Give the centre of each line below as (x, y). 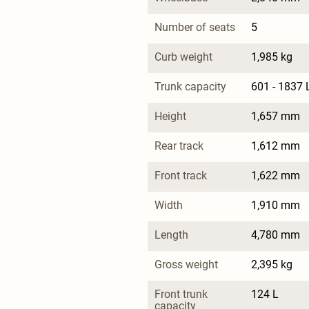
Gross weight (186, 264)
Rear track (179, 146)
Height (170, 116)
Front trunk (182, 294)
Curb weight (183, 57)
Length (171, 235)
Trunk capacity (190, 86)
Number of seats (195, 27)
